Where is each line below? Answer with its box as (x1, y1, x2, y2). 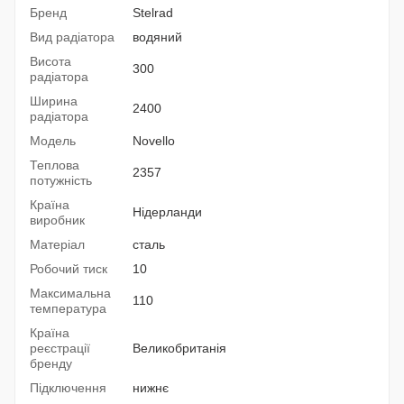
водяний (133, 30, 182, 45)
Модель (30, 133, 76, 149)
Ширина (30, 94, 78, 109)
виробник (30, 213, 85, 228)
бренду (30, 356, 72, 372)
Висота (30, 54, 71, 69)
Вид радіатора (30, 30, 115, 45)
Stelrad (133, 5, 173, 21)
